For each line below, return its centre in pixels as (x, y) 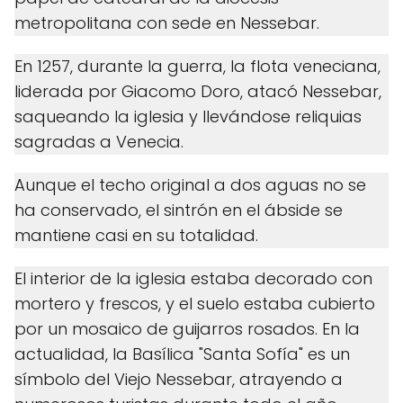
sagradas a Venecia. (99, 142)
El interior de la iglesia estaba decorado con (193, 279)
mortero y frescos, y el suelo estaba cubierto (195, 304)
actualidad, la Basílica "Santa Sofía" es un (182, 354)
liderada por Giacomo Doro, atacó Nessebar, (198, 92)
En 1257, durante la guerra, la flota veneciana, (197, 67)
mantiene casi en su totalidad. (136, 236)
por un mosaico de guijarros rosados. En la (187, 329)
